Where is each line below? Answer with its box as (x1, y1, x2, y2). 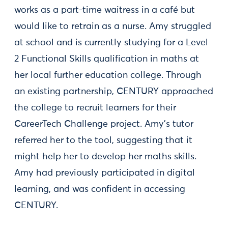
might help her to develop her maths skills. (14, 152, 196, 161)
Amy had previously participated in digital (14, 168, 195, 178)
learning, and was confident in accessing (14, 184, 185, 194)
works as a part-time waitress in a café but (14, 5, 195, 15)
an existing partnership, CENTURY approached (14, 87, 213, 96)
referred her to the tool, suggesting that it (14, 135, 192, 145)
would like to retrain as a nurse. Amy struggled (14, 21, 211, 31)
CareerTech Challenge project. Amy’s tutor (14, 119, 193, 129)
